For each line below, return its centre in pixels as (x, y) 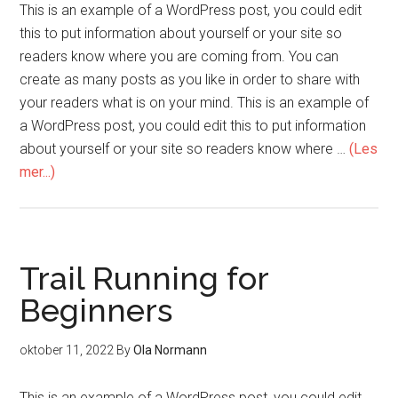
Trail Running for (144, 278)
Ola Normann (171, 350)
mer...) (38, 171)
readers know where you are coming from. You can (179, 56)
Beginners (96, 310)
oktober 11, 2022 (67, 350)
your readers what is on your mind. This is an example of (195, 102)
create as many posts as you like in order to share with (190, 79)
